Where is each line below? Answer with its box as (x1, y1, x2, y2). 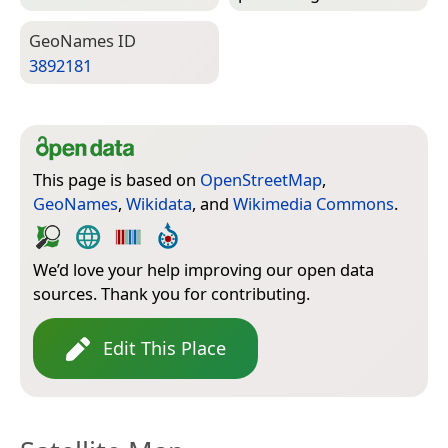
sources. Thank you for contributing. (33, 282, 310, 306)
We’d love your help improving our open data (33, 258, 374, 282)
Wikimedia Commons (233, 192, 394, 216)
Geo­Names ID (29, 29, 136, 53)
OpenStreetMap (200, 168, 322, 192)
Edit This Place (103, 336, 226, 361)
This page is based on (33, 168, 200, 192)
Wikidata (126, 192, 192, 216)
